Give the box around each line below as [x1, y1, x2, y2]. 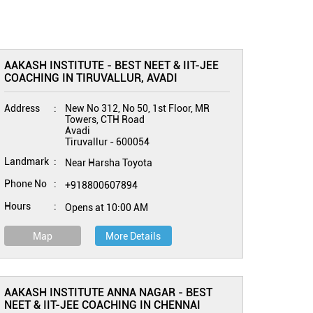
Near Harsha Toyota [64, 157, 152, 168]
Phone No [3, 178, 47, 189]
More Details [105, 231, 161, 242]
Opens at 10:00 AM [64, 202, 148, 213]
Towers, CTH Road [64, 114, 145, 125]
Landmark [3, 156, 49, 167]
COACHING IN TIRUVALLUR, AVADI [3, 71, 177, 85]
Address [3, 103, 40, 114]
